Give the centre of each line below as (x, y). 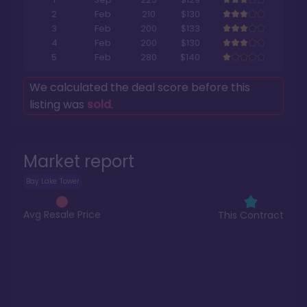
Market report (79, 162)
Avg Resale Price (62, 214)
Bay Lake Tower (53, 182)
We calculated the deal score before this (140, 88)
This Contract (251, 216)
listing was (58, 105)
